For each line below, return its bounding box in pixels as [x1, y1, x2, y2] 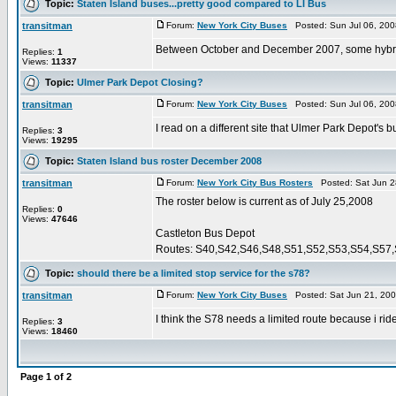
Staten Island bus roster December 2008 [77, 155, 262, 166]
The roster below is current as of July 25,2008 [156, 195, 373, 208]
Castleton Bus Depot [156, 227, 255, 240]
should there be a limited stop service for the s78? [77, 267, 310, 278]
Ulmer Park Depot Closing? [77, 76, 203, 88]
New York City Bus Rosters [197, 178, 313, 187]
